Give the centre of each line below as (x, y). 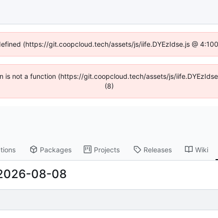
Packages (56, 149)
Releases (157, 149)
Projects (107, 149)
